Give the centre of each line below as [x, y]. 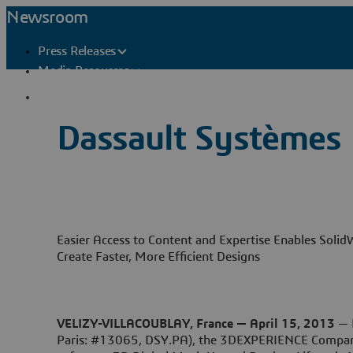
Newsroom [47, 17]
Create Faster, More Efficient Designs [158, 256]
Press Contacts [97, 97]
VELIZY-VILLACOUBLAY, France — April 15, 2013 [196, 323]
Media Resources [84, 71]
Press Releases [77, 51]
